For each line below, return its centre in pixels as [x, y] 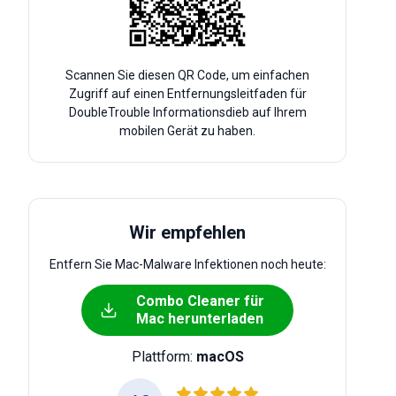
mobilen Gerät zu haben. [187, 131]
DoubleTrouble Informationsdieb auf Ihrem [187, 112]
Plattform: [164, 357]
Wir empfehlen [187, 232]
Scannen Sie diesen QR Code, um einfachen [187, 75]
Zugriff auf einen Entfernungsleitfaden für [187, 94]
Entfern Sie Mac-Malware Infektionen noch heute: [187, 264]
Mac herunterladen [200, 319]
